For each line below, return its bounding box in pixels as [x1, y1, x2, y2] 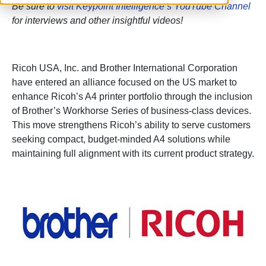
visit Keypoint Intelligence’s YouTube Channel [57, 1, 251, 11]
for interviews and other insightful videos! [12, 15, 183, 26]
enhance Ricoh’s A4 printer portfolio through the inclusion [12, 91, 252, 102]
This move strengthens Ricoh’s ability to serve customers [12, 120, 251, 130]
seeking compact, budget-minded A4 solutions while [12, 134, 230, 144]
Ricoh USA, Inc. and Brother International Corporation [12, 63, 237, 73]
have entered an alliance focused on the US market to [12, 77, 237, 87]
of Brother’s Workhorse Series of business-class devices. [12, 106, 251, 116]
